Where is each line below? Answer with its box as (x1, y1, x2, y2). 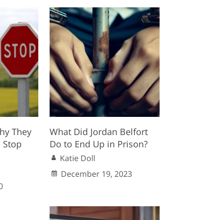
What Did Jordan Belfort (50, 126, 148, 138)
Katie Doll (60, 153, 96, 164)
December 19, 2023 (61, 168, 133, 180)
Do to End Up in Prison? (50, 138, 148, 150)
